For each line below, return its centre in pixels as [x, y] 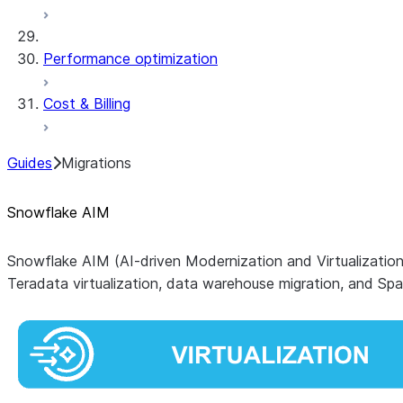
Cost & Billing [87, 103]
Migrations [96, 163]
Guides [30, 163]
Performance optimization [130, 58]
